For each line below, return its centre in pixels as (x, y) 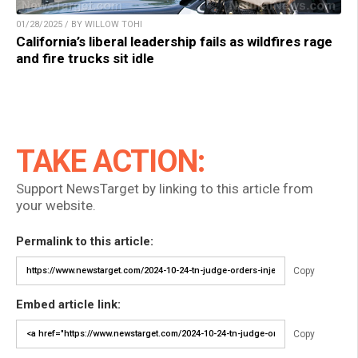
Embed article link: (68, 304)
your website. (56, 205)
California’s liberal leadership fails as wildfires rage (174, 41)
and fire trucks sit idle (85, 58)
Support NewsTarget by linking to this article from (165, 188)
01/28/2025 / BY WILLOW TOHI (79, 24)
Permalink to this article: (85, 241)
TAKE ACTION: (110, 161)
